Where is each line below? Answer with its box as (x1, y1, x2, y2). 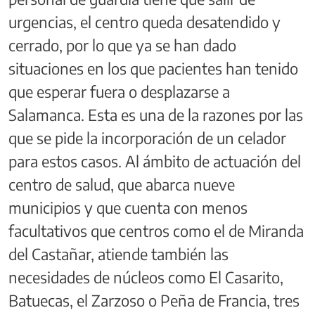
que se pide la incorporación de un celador (8, 127, 286, 148)
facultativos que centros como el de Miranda (8, 220, 304, 240)
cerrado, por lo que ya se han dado (8, 34, 236, 55)
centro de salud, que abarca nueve (8, 174, 235, 194)
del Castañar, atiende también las (8, 243, 229, 264)
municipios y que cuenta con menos (8, 197, 247, 217)
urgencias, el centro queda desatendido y (8, 11, 281, 32)
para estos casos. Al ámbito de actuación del (8, 150, 301, 171)
